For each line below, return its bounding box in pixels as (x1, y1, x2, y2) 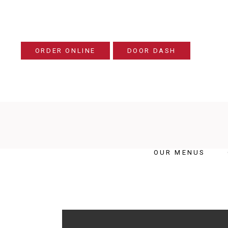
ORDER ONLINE (35, 47, 96, 54)
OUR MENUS (153, 149, 206, 156)
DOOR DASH (127, 47, 176, 54)
